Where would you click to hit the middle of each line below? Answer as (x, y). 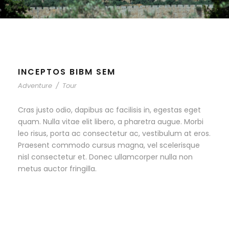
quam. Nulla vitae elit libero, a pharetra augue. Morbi (111, 122)
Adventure (35, 86)
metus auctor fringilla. (57, 169)
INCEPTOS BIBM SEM (67, 72)
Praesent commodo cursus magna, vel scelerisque (109, 145)
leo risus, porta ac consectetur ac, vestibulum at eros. (114, 133)
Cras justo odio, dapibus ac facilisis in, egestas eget (109, 110)
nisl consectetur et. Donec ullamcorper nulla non (105, 157)
